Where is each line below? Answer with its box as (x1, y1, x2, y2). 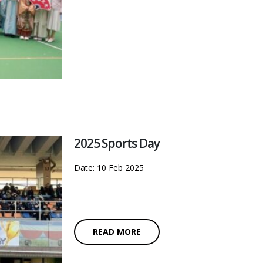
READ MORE (92, 226, 141, 238)
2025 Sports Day (73, 135, 160, 152)
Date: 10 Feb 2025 (73, 162, 144, 174)
